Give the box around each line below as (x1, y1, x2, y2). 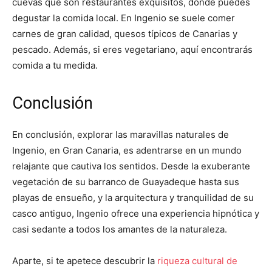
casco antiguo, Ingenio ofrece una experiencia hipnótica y (12, 208, 259, 220)
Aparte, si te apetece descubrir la (12, 255, 155, 267)
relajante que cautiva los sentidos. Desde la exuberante (12, 160, 250, 172)
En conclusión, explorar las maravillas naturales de (12, 129, 229, 141)
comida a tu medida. (12, 59, 98, 72)
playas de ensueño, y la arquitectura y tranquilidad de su (12, 192, 254, 204)
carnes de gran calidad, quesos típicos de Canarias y (12, 28, 237, 40)
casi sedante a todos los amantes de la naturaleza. (12, 223, 227, 236)
